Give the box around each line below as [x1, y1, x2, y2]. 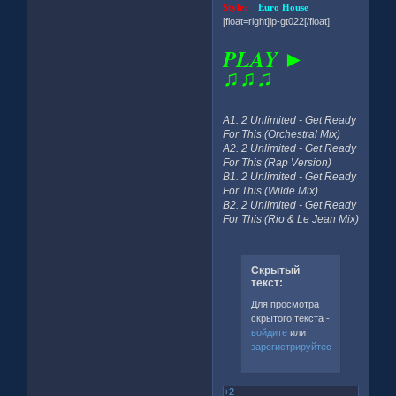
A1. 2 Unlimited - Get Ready [223, 113, 357, 126]
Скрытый [250, 264, 300, 278]
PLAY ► [223, 42, 306, 74]
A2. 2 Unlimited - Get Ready [223, 141, 357, 155]
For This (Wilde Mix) [223, 184, 319, 197]
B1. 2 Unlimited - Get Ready [223, 170, 357, 183]
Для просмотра [250, 298, 319, 309]
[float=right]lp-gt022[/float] [223, 15, 331, 27]
